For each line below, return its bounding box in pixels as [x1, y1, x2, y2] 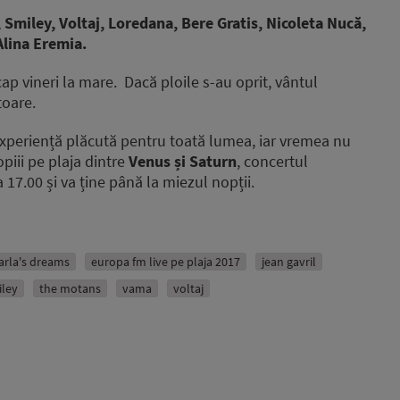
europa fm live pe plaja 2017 [91, 254, 240, 271]
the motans [39, 280, 101, 297]
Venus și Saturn [125, 151, 237, 172]
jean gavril [262, 254, 316, 271]
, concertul [237, 151, 308, 172]
